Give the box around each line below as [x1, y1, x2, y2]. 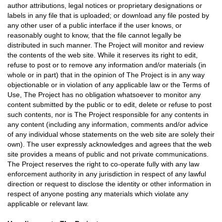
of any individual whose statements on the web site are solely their [7, 130, 215, 138]
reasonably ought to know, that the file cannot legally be [7, 31, 181, 39]
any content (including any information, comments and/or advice [7, 120, 208, 128]
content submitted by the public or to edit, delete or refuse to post [7, 101, 212, 109]
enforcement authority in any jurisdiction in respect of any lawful [7, 170, 206, 178]
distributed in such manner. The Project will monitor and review [7, 41, 204, 49]
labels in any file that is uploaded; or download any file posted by [7, 11, 209, 19]
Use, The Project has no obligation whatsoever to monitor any [7, 91, 201, 99]
